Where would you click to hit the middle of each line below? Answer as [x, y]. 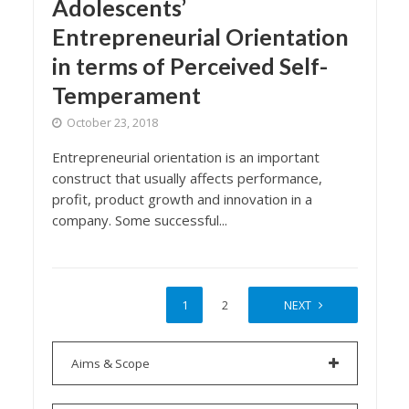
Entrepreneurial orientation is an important [185, 157]
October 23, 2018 [112, 123]
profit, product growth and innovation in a [182, 199]
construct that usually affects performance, [187, 178]
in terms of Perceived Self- [189, 66]
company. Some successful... [139, 220]
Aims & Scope [110, 363]
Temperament [126, 95]
